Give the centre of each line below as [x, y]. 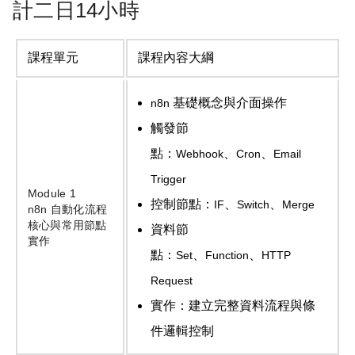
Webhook [199, 154]
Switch [253, 205]
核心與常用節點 [67, 225]
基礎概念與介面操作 [229, 103]
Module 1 [53, 194]
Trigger [168, 179]
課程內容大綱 [176, 58]
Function [227, 256]
